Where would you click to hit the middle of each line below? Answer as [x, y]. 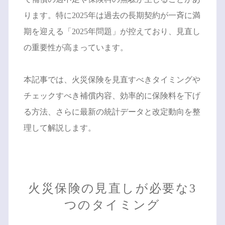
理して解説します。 [60, 128]
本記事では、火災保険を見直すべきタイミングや [112, 80]
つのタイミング [113, 205]
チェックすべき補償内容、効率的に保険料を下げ [112, 96]
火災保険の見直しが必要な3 [113, 189]
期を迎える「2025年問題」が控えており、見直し [112, 32]
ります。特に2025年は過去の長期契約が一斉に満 [112, 16]
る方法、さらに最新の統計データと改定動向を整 [112, 112]
